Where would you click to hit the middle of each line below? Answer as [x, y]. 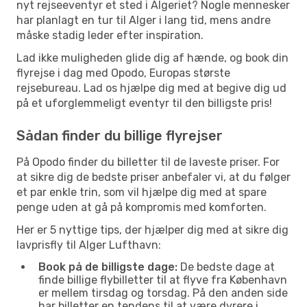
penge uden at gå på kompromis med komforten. [142, 207]
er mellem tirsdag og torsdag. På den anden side [163, 293]
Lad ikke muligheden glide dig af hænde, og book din [152, 58]
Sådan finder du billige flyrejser [120, 135]
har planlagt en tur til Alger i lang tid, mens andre [144, 20]
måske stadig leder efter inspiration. [110, 35]
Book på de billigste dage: [108, 267]
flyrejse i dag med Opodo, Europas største [123, 73]
